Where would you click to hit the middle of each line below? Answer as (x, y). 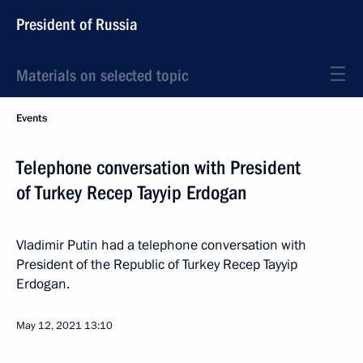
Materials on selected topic (102, 75)
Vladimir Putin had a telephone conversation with (161, 245)
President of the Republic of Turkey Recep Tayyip (157, 265)
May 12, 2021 (49, 326)
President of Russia (77, 24)
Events (32, 118)
